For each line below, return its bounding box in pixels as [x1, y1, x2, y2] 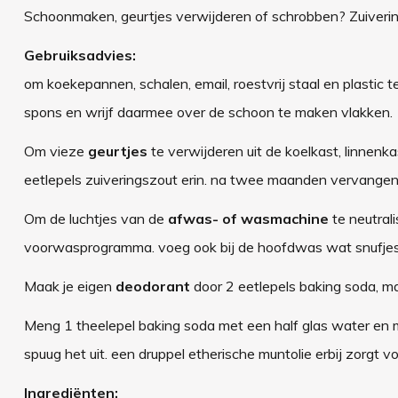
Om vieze [23, 142, 88, 161]
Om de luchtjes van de [23, 210, 168, 228]
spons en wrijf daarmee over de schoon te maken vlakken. [23, 103, 393, 122]
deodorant [115, 277, 194, 296]
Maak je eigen [23, 277, 115, 296]
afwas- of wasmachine [167, 210, 329, 228]
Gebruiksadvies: [23, 46, 136, 65]
